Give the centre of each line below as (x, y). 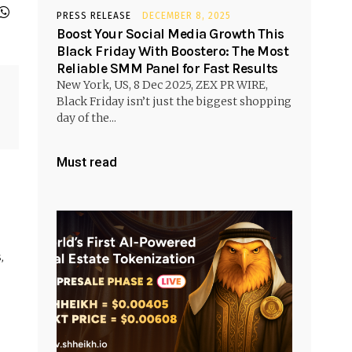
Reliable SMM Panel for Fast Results (167, 68)
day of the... (86, 117)
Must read (87, 161)
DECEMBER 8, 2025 (187, 15)
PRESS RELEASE (94, 15)
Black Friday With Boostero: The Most (172, 51)
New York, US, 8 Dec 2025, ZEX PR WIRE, (162, 84)
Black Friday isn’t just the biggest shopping (174, 101)
